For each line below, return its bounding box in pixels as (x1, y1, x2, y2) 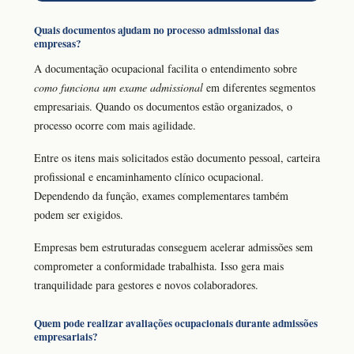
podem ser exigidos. (34, 207, 123, 222)
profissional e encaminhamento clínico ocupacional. (34, 169, 264, 184)
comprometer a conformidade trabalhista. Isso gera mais (34, 258, 284, 273)
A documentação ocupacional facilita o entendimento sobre (34, 61, 297, 77)
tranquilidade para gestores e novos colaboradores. (34, 277, 258, 292)
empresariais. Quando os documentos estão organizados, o (34, 99, 292, 115)
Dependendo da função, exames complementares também (34, 188, 288, 203)
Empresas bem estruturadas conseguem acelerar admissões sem (34, 239, 313, 254)
